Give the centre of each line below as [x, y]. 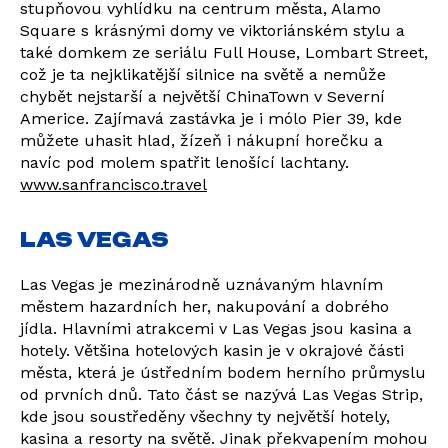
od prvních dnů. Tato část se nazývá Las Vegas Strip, [221, 394]
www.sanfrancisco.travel [113, 184]
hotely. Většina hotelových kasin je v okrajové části [212, 350]
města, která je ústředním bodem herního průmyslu [223, 372]
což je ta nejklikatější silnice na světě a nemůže [203, 74]
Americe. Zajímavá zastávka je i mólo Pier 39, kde [211, 118]
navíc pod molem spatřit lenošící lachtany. [184, 162]
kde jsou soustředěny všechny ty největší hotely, [205, 416]
